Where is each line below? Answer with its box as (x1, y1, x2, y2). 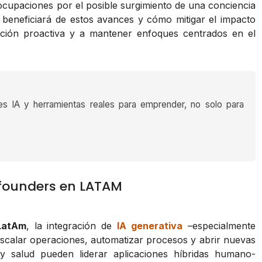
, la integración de (26, 220, 118, 232)
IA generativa (117, 220, 182, 232)
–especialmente (182, 220, 256, 232)
